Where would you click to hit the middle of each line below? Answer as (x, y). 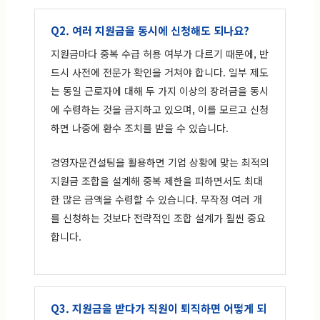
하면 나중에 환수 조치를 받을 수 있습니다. (140, 127)
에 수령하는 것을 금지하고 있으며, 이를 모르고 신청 (160, 109)
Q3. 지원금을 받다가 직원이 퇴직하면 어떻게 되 (159, 308)
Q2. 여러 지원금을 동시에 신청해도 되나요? (150, 30)
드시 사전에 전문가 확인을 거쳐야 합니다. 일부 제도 (160, 72)
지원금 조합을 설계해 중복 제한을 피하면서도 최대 (157, 180)
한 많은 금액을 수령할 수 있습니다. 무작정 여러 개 (156, 199)
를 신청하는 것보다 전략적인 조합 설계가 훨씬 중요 (158, 217)
